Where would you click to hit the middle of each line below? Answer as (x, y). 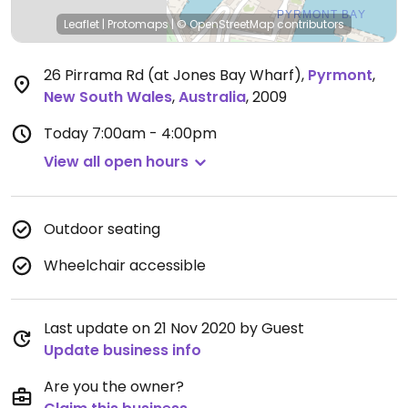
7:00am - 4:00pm (154, 133)
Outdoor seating (102, 229)
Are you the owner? (114, 387)
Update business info (122, 350)
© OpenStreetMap (225, 24)
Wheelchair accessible (125, 265)
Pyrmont (340, 75)
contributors (309, 24)
